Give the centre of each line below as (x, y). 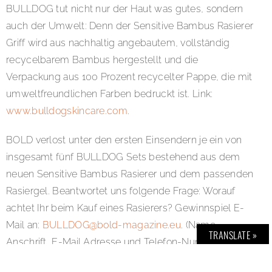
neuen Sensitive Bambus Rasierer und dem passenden (130, 174)
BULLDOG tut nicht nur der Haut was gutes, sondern (125, 9)
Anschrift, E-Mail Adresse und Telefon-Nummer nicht (127, 242)
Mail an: (24, 225)
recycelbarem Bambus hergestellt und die (102, 60)
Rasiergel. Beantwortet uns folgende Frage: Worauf (121, 191)
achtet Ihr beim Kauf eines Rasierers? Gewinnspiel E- (125, 208)
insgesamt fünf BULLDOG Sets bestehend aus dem (123, 157)
